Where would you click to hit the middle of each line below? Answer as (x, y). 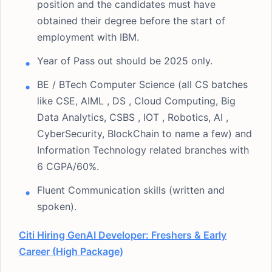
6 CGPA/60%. (68, 166)
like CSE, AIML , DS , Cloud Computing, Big (136, 101)
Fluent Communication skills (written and (131, 190)
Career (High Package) (71, 251)
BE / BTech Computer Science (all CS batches (142, 84)
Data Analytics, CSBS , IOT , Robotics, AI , (139, 117)
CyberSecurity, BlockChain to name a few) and (144, 134)
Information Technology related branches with (143, 150)
